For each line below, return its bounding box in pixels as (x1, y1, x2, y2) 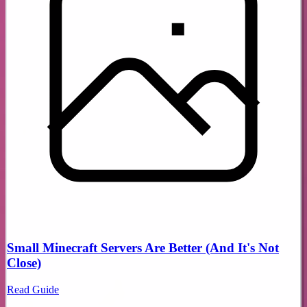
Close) (7, 256, 41, 271)
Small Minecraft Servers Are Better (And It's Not (7, 241, 279, 256)
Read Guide (7, 283, 59, 295)
